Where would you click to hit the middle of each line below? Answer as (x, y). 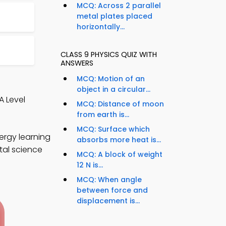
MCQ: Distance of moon (120, 104)
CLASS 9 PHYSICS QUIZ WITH (109, 55)
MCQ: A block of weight (120, 155)
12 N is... (90, 165)
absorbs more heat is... (119, 140)
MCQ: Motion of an (111, 79)
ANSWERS (77, 63)
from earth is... (103, 115)
